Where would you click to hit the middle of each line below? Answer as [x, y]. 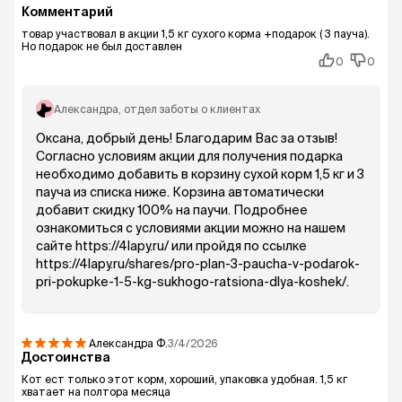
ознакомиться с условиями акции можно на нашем [191, 228]
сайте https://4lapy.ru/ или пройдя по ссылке [171, 246]
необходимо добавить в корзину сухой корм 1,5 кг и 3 [200, 174]
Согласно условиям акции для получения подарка [189, 156]
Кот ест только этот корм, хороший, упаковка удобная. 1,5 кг [184, 379]
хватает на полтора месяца [96, 392]
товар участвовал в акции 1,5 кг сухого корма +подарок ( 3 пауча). [196, 34]
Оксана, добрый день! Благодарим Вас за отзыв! [187, 138]
